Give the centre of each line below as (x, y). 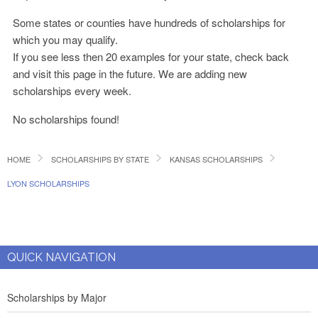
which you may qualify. (66, 39)
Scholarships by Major (57, 297)
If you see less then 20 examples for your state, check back (151, 56)
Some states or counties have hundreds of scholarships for (149, 22)
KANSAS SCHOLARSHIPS (216, 159)
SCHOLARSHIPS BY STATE (100, 159)
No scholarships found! (66, 119)
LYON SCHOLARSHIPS (48, 183)
